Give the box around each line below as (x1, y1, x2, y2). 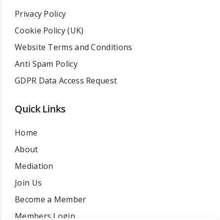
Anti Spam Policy (15, 58, 78, 69)
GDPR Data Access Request (15, 75, 117, 86)
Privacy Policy (15, 8, 66, 19)
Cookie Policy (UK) (15, 25, 84, 36)
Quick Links (15, 102, 65, 115)
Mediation (15, 161, 54, 171)
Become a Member (15, 194, 86, 205)
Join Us (15, 177, 42, 188)
